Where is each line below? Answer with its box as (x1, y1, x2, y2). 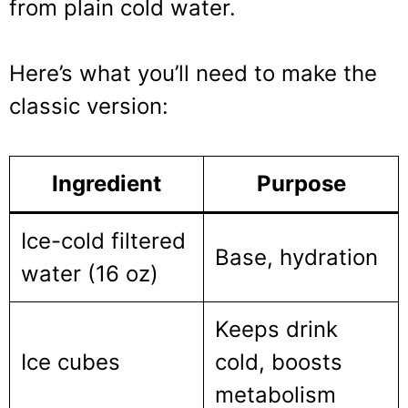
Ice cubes (21, 348, 120, 375)
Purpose (256, 169, 346, 197)
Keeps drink (215, 315, 338, 342)
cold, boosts (215, 348, 342, 375)
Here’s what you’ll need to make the (9, 59, 377, 87)
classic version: (9, 92, 168, 119)
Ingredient (52, 169, 161, 197)
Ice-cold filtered (21, 227, 186, 254)
